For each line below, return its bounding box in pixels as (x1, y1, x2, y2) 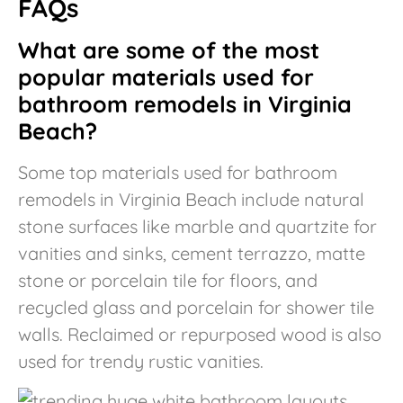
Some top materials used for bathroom (18, 160, 337, 184)
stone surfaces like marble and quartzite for (18, 214, 377, 237)
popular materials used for (18, 62, 314, 91)
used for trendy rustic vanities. (18, 349, 264, 372)
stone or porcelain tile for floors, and (18, 268, 318, 291)
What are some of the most (18, 35, 319, 64)
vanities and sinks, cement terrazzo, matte (18, 241, 365, 264)
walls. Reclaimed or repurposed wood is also (18, 322, 381, 345)
